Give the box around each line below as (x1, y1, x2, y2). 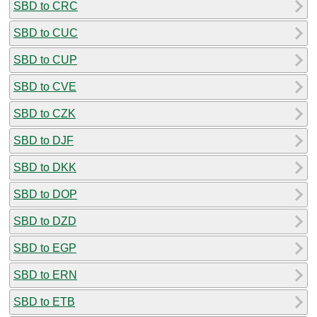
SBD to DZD (13, 214, 76, 227)
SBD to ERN (13, 268, 77, 281)
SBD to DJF (13, 134, 74, 146)
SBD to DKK (13, 161, 76, 173)
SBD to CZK (13, 107, 76, 120)
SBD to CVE (13, 80, 76, 93)
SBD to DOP (13, 188, 77, 200)
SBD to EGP (13, 241, 76, 254)
